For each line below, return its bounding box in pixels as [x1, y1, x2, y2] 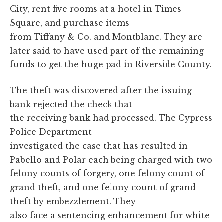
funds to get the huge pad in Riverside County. [10, 59, 212, 69]
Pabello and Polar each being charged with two [10, 154, 212, 165]
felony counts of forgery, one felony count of [10, 168, 205, 178]
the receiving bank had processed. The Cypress [10, 112, 212, 123]
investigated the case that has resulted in [10, 140, 188, 151]
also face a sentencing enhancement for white [10, 210, 210, 220]
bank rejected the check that [10, 99, 132, 109]
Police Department [10, 126, 92, 137]
